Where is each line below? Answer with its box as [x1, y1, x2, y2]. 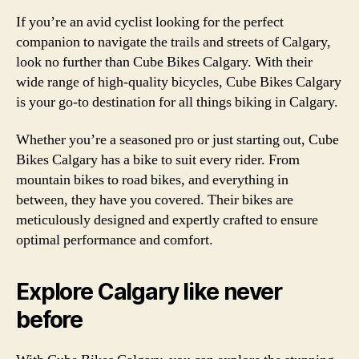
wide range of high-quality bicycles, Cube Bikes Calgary [16, 72, 341, 91]
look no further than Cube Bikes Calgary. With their [16, 52, 313, 71]
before [16, 306, 83, 333]
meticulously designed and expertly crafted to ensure [16, 211, 318, 229]
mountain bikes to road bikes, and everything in [16, 171, 288, 189]
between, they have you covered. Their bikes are [16, 191, 293, 209]
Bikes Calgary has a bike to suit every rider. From [16, 151, 300, 169]
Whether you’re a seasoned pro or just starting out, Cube [16, 131, 339, 149]
